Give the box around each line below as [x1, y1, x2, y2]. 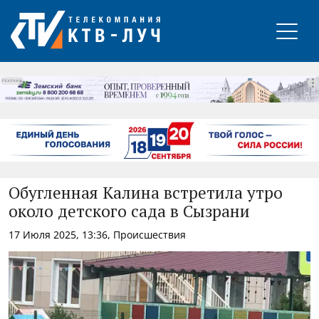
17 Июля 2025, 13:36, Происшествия [9, 227, 186, 241]
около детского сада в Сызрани [9, 204, 250, 221]
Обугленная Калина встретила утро [9, 185, 283, 202]
